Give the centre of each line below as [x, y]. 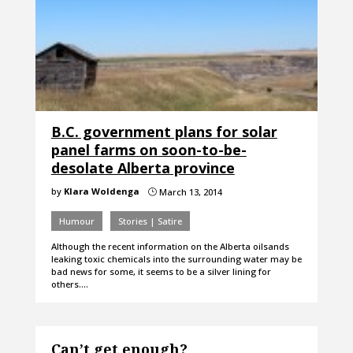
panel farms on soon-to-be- [149, 150]
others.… [69, 284]
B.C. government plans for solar [164, 132]
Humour [76, 221]
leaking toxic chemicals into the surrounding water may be [176, 259]
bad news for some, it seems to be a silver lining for [161, 272]
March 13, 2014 [189, 192]
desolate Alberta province [143, 168]
